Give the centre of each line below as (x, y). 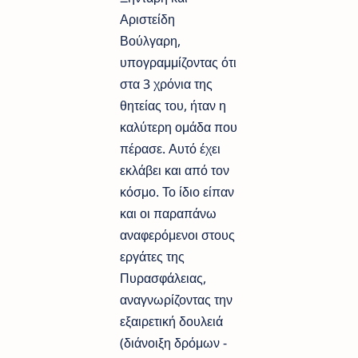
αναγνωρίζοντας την (176, 300)
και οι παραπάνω (168, 214)
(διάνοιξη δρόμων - (173, 343)
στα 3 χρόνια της (166, 84)
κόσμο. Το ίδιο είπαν (177, 192)
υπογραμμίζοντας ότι (178, 63)
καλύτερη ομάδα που (179, 127)
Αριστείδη (147, 20)
